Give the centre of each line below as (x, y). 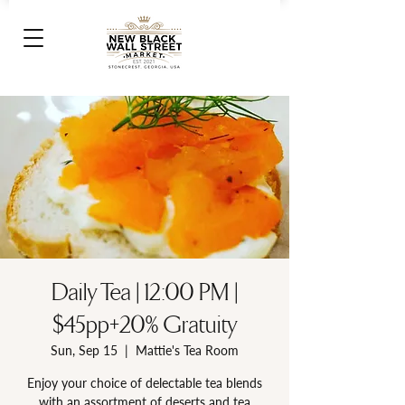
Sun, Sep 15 (84, 350)
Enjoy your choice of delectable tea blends (145, 383)
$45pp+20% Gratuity (145, 325)
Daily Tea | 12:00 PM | (145, 292)
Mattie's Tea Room (187, 350)
